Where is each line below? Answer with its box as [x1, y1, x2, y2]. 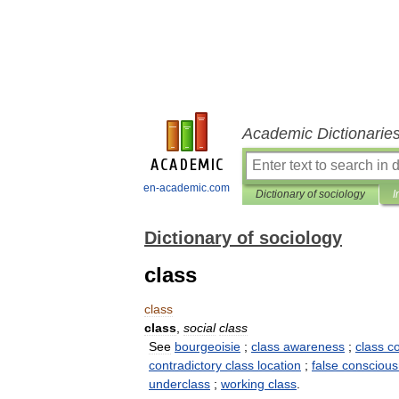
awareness [283, 339, 345, 354]
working [221, 377, 265, 391]
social [183, 321, 216, 335]
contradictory [149, 358, 222, 372]
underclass [149, 377, 210, 391]
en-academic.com [143, 182, 230, 194]
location [257, 358, 301, 372]
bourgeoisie [175, 339, 240, 354]
